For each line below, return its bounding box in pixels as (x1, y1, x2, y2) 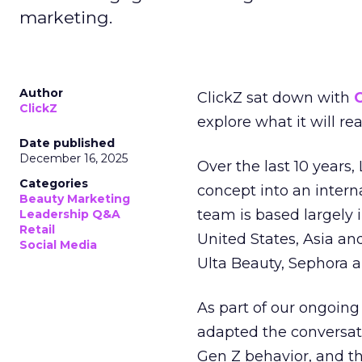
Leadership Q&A (19, 207, 120, 221)
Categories (19, 176, 88, 191)
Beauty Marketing (19, 192, 130, 206)
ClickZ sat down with (197, 89, 354, 107)
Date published (19, 136, 115, 150)
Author (19, 86, 63, 100)
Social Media (19, 238, 97, 252)
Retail (19, 222, 55, 237)
